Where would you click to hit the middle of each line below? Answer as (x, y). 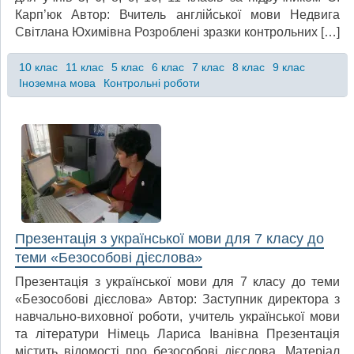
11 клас (84, 67)
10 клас (38, 67)
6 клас (168, 67)
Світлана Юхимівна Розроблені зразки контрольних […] (177, 32)
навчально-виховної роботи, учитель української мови (177, 316)
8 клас (248, 67)
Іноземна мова (57, 83)
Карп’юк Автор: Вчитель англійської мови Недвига (177, 14)
